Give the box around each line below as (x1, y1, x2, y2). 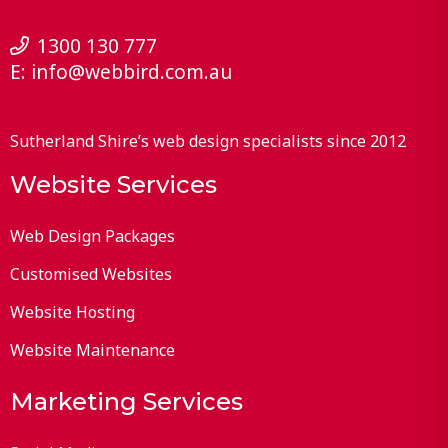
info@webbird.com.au (30, 57, 232, 85)
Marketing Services (9, 387, 243, 417)
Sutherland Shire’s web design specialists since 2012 (9, 130, 406, 153)
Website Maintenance (9, 339, 175, 362)
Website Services (9, 170, 217, 200)
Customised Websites (9, 263, 172, 286)
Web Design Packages (9, 225, 175, 248)
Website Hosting (9, 301, 135, 324)
